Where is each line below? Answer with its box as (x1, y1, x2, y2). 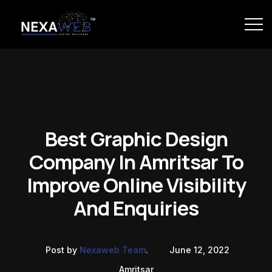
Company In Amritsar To (29, 148, 243, 175)
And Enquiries (73, 194, 199, 222)
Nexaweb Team (80, 245, 146, 255)
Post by (46, 245, 80, 255)
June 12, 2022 (169, 245, 229, 255)
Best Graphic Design (44, 125, 228, 152)
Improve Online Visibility (26, 171, 246, 199)
